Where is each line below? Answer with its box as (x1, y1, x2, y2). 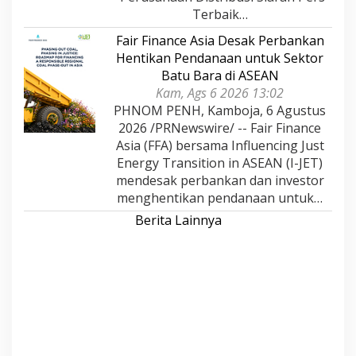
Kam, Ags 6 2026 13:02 (156, 84, 284, 103)
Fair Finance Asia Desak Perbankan (115, 32, 324, 50)
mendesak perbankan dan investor (115, 172, 324, 190)
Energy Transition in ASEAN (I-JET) (117, 154, 323, 172)
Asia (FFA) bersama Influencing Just (115, 137, 324, 155)
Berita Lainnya (134, 211, 222, 230)
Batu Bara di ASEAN (161, 67, 279, 85)
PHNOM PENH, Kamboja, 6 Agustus (114, 102, 326, 120)
